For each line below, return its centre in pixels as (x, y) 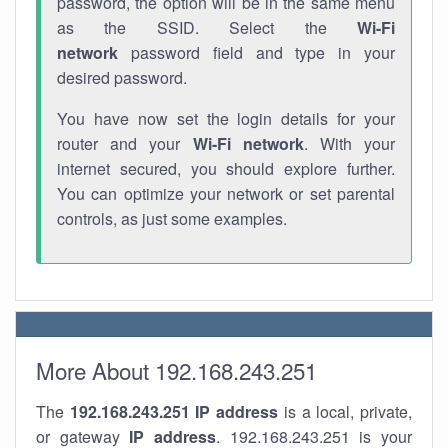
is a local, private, (345, 411)
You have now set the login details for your (226, 118)
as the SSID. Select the (207, 27)
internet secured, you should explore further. (226, 168)
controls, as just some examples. (172, 218)
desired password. (122, 77)
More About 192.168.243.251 (176, 370)
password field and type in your (256, 52)
